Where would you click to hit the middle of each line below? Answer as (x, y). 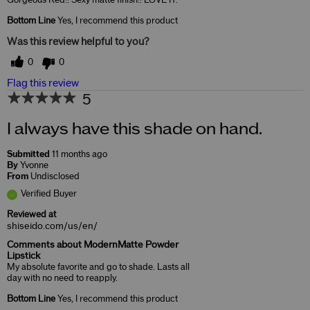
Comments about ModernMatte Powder (93, 245)
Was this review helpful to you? (78, 42)
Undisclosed (55, 177)
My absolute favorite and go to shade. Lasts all (98, 267)
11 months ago (80, 155)
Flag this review (43, 84)
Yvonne (34, 166)
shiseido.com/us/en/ (52, 227)
